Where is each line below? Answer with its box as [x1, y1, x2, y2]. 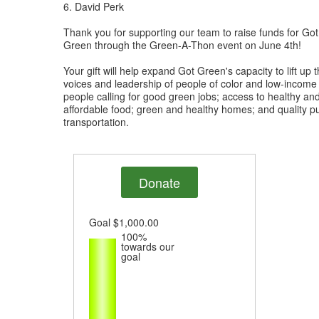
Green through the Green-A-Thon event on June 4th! [63, 38, 301, 52]
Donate [138, 173, 180, 192]
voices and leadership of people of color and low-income [63, 76, 317, 90]
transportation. [63, 115, 129, 129]
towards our [121, 239, 174, 253]
